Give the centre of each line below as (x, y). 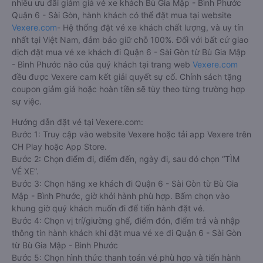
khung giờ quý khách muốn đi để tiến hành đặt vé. (108, 208)
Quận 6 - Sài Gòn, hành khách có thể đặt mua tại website (122, 15)
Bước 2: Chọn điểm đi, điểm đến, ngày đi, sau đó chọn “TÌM (126, 159)
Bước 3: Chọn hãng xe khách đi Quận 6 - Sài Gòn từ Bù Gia (125, 183)
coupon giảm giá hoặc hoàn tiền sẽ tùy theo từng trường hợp (129, 89)
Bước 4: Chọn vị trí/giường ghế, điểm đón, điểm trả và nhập (126, 220)
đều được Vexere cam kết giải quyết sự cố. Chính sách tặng (127, 77)
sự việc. (27, 101)
